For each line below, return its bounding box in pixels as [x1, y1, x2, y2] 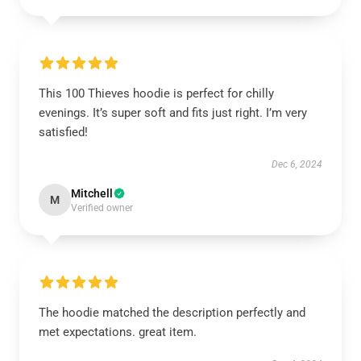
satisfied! [39, 125, 88, 139]
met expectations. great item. [39, 325, 197, 339]
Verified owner [71, 202, 133, 214]
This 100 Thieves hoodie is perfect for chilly [39, 86, 274, 101]
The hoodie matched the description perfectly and [39, 305, 305, 320]
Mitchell [71, 187, 113, 200]
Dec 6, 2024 [272, 159, 322, 170]
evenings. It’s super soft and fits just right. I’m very [39, 106, 307, 120]
